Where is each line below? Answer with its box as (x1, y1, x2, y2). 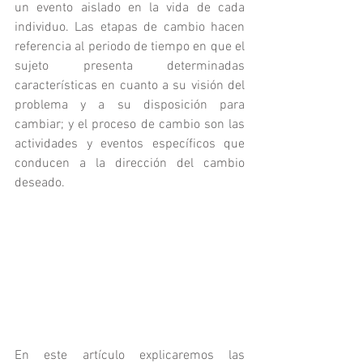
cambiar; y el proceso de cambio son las (15, 117, 245, 133)
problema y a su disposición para (15, 97, 245, 113)
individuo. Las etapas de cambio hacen (15, 19, 245, 36)
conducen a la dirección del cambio (15, 156, 245, 172)
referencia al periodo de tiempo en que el (15, 39, 245, 55)
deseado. (15, 175, 65, 191)
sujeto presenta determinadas (15, 58, 245, 75)
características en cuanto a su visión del (15, 78, 245, 94)
